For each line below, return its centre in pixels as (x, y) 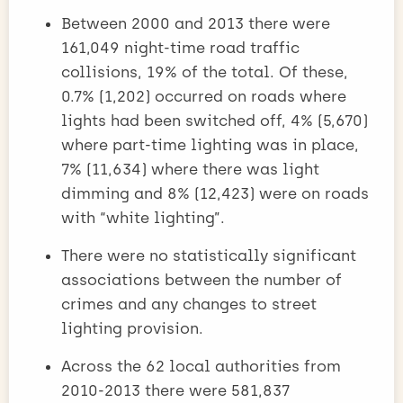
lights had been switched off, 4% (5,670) (215, 120)
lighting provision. (132, 328)
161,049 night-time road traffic (180, 47)
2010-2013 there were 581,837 (175, 390)
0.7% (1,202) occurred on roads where (204, 96)
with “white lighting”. (143, 217)
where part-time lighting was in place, (210, 144)
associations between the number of (201, 279)
